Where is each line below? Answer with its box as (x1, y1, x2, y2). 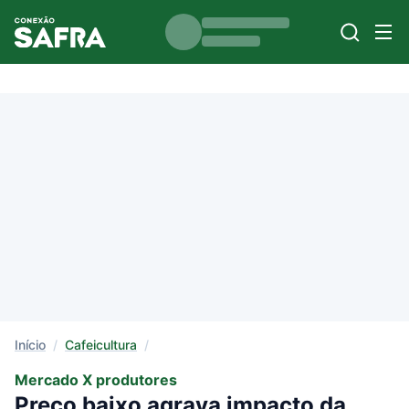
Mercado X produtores (15, 371, 177, 389)
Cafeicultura (65, 337, 137, 352)
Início (15, 337, 46, 352)
